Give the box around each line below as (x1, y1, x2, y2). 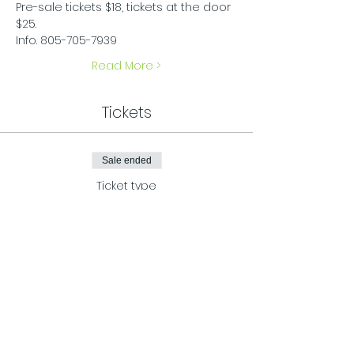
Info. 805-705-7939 (16, 32, 117, 48)
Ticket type (96, 178, 156, 194)
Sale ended (101, 155, 152, 166)
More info (90, 229, 143, 246)
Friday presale (70, 197, 183, 219)
